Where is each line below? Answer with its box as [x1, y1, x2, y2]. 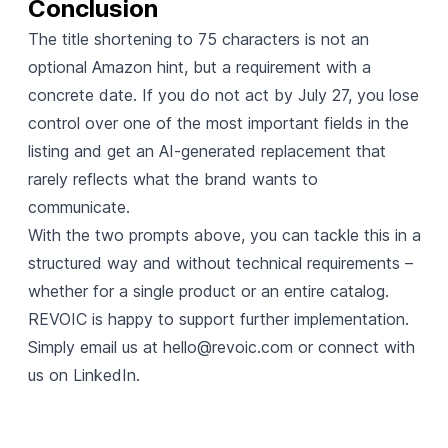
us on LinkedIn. [27, 364, 140, 385]
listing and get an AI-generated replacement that [27, 140, 386, 161]
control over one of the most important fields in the [27, 112, 409, 133]
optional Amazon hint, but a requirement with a [27, 56, 371, 77]
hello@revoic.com [162, 336, 293, 357]
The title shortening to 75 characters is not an [27, 28, 369, 49]
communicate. [27, 196, 130, 217]
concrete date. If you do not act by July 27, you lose [27, 84, 419, 105]
